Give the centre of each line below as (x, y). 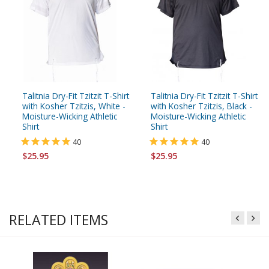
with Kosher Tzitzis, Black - (201, 106)
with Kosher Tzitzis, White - (74, 106)
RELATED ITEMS (59, 219)
